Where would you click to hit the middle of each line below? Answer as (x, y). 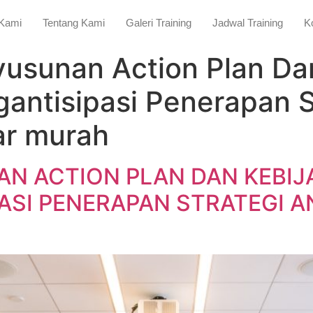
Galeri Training (158, 23)
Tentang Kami (73, 23)
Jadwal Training (247, 23)
